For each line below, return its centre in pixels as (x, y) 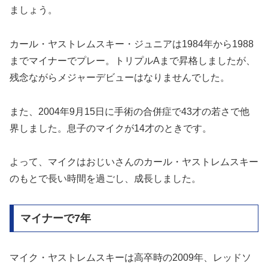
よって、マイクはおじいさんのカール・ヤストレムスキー (134, 162)
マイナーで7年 (55, 219)
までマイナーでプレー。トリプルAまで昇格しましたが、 (133, 60)
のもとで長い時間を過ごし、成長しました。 (105, 179)
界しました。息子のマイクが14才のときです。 (111, 128)
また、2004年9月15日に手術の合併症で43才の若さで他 (130, 111)
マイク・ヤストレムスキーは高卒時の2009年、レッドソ (130, 257)
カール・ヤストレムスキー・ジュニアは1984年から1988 (132, 44)
